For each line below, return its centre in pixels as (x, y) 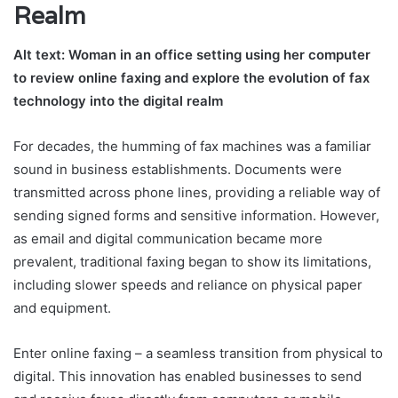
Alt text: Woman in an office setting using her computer (192, 55)
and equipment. (62, 308)
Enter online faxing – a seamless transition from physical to (198, 354)
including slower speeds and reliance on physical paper (188, 285)
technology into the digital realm (118, 101)
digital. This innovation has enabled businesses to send (187, 377)
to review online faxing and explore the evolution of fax (191, 78)
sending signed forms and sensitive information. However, (196, 216)
